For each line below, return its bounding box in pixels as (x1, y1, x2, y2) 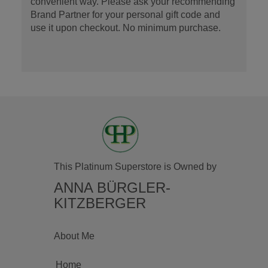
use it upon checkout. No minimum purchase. (30, 22, 221, 33)
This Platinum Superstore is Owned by (53, 161, 217, 172)
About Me (53, 230, 95, 241)
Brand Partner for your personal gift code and (30, 9, 220, 20)
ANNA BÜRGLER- (53, 179, 170, 196)
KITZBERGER (53, 194, 146, 211)
